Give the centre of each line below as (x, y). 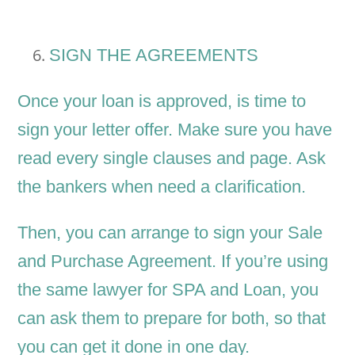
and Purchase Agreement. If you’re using (173, 261)
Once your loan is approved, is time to (162, 101)
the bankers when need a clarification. (162, 187)
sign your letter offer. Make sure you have (175, 130)
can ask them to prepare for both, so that (172, 319)
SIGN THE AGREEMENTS (154, 55)
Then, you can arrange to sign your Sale (170, 233)
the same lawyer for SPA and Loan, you (168, 290)
